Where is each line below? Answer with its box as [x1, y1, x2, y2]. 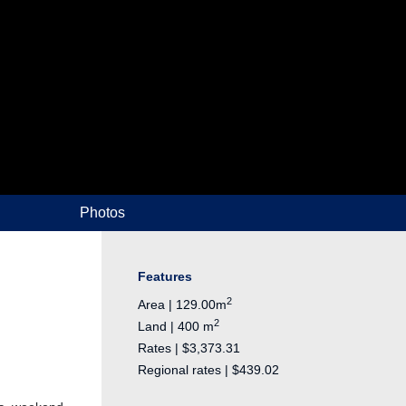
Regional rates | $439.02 [138, 362, 279, 378]
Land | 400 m [138, 319, 214, 334]
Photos [79, 205, 125, 221]
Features [138, 269, 192, 285]
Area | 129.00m [138, 297, 227, 313]
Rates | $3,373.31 [138, 341, 240, 356]
